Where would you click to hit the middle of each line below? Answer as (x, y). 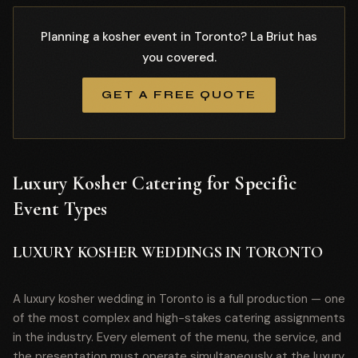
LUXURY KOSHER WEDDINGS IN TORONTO (168, 253)
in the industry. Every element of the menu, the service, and (177, 337)
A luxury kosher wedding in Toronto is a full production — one (179, 299)
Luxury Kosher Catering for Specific (155, 183)
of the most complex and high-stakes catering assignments (179, 318)
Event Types (60, 209)
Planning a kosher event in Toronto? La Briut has (179, 37)
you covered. (179, 58)
